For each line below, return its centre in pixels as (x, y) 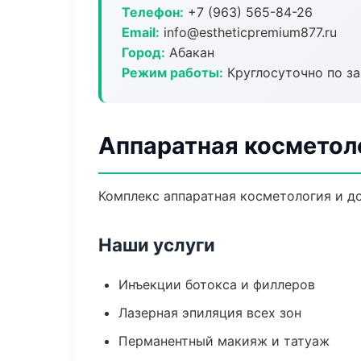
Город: (143, 52)
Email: (141, 32)
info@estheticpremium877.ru (248, 32)
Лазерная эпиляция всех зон (210, 313)
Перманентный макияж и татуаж (224, 341)
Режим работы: (172, 73)
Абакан (190, 52)
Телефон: (153, 12)
